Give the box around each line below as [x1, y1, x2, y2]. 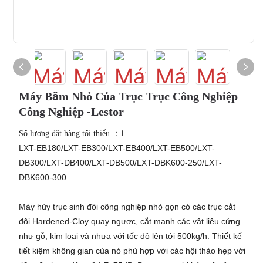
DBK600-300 [18, 172, 66, 182]
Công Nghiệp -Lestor [18, 104, 124, 119]
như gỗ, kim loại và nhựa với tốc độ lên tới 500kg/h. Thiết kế [18, 231, 242, 241]
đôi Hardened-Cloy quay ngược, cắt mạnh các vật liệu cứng [18, 216, 240, 226]
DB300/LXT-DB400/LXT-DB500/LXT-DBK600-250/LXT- [18, 157, 222, 167]
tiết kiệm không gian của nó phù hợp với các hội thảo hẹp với [18, 245, 245, 255]
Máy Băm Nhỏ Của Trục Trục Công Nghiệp [18, 89, 238, 103]
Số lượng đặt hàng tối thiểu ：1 [18, 129, 124, 138]
